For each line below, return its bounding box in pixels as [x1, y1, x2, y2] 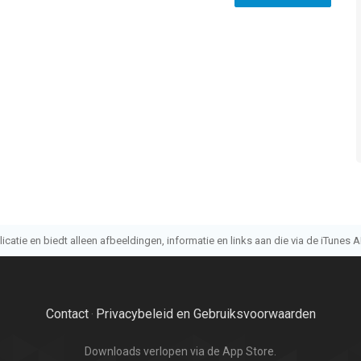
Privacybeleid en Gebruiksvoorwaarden [95, 306, 316, 322]
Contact [45, 306, 89, 322]
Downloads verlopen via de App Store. [85, 345, 276, 358]
